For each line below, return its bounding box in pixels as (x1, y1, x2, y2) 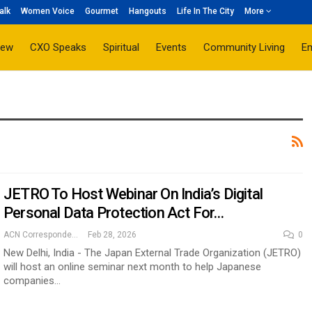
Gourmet (84, 6, 118, 16)
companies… (3, 274, 61, 287)
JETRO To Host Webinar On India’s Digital (3, 185, 263, 203)
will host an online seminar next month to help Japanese (3, 260, 261, 273)
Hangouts (128, 6, 166, 16)
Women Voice (20, 6, 75, 16)
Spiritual (103, 41, 140, 54)
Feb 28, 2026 (88, 230, 136, 240)
